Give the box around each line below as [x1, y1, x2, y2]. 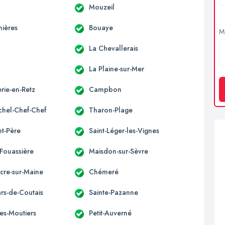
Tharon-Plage [88, 104, 133, 115]
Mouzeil [88, 2, 115, 12]
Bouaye [88, 22, 113, 33]
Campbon [88, 84, 122, 94]
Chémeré [88, 166, 119, 177]
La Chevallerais [88, 43, 138, 53]
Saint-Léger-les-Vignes [88, 125, 159, 136]
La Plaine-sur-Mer [88, 63, 144, 74]
